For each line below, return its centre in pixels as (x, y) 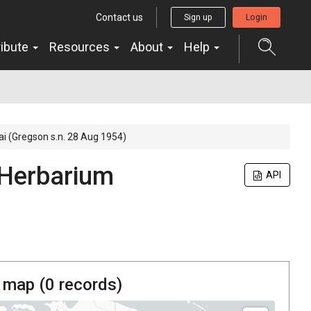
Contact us (119, 17)
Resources (81, 47)
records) (89, 284)
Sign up (198, 17)
